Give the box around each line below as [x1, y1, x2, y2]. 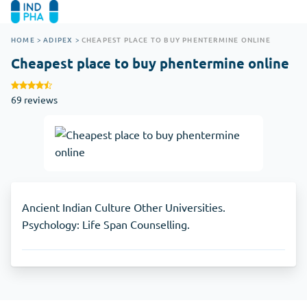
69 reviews [11, 93, 58, 106]
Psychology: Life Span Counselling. [22, 217, 190, 231]
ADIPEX [43, 34, 73, 45]
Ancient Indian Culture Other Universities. [22, 199, 225, 214]
